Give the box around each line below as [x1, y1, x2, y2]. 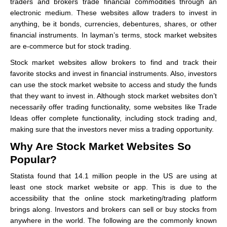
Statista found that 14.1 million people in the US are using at [10, 172, 217, 180]
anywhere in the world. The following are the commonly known [10, 216, 217, 224]
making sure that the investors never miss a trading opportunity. [10, 125, 214, 133]
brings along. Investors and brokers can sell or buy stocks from [10, 205, 217, 213]
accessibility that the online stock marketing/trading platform [10, 194, 217, 202]
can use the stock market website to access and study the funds [10, 81, 217, 89]
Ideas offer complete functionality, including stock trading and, [10, 114, 217, 122]
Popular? [10, 154, 57, 166]
